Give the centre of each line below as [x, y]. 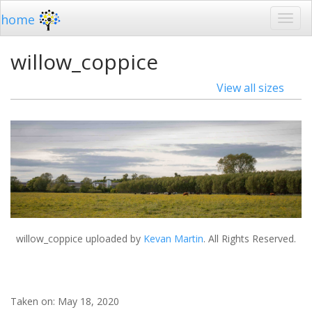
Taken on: [34, 301]
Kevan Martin [173, 238]
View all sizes [250, 88]
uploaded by [113, 238]
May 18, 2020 [88, 301]
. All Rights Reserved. [250, 238]
